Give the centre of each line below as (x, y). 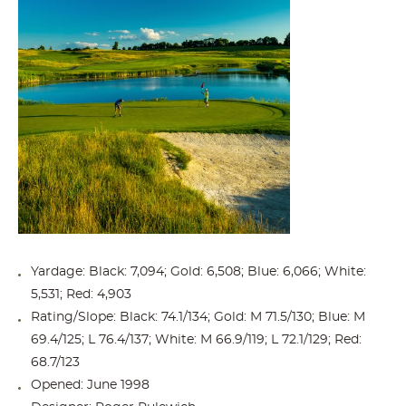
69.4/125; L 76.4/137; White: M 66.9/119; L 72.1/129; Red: (196, 339)
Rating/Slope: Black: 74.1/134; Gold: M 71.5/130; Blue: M (198, 317)
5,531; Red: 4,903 (81, 294)
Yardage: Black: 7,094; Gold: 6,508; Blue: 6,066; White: (198, 271)
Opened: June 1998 (90, 385)
